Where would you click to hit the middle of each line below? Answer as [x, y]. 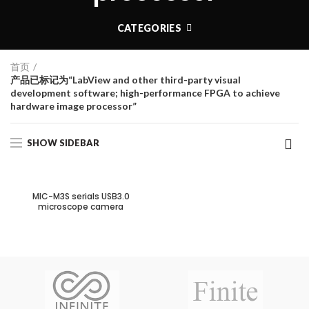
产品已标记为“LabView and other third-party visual [126, 80]
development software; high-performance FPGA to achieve [145, 93]
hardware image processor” [73, 106]
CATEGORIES [149, 28]
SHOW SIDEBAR [63, 142]
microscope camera [81, 207]
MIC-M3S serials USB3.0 [81, 196]
